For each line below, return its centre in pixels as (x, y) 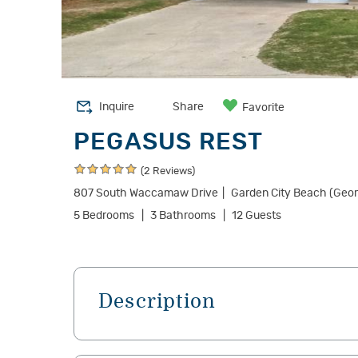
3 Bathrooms (183, 216)
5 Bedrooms (104, 216)
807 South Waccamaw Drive (146, 194)
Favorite (263, 108)
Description (157, 301)
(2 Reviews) (168, 171)
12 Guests (257, 216)
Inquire (117, 107)
